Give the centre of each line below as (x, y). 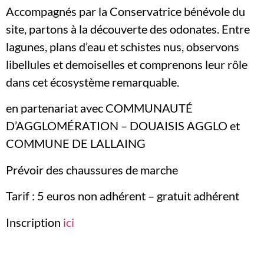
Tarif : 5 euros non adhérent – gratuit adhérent (123, 196)
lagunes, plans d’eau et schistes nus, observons (123, 47)
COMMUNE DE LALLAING (76, 143)
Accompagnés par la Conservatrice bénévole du (126, 11)
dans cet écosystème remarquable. (93, 82)
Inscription (33, 222)
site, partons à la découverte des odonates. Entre (128, 29)
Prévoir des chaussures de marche (92, 169)
